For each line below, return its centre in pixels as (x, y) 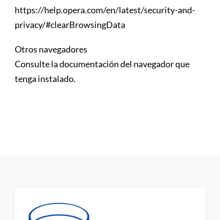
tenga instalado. (45, 78)
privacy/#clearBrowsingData (70, 24)
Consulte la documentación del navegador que (102, 64)
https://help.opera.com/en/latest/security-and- (105, 10)
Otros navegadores (51, 49)
